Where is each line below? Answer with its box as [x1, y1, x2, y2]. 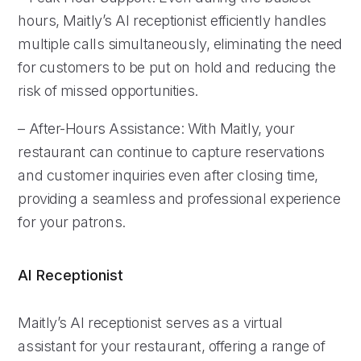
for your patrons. [18, 213, 126, 230]
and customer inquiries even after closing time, [18, 166, 318, 184]
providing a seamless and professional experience [18, 189, 341, 207]
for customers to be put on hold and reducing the [18, 58, 336, 76]
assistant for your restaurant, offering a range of [18, 337, 326, 355]
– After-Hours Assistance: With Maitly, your [18, 119, 295, 137]
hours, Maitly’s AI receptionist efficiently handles [18, 11, 326, 29]
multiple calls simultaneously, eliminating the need [18, 35, 342, 52]
